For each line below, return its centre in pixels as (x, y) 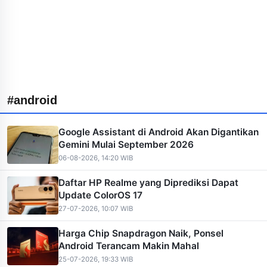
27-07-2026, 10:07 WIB (96, 209)
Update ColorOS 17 (100, 195)
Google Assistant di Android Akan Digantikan (159, 132)
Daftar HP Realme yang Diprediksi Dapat (148, 183)
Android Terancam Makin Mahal (129, 246)
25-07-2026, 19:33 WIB (96, 259)
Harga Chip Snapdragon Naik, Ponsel (141, 233)
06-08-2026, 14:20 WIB (96, 158)
